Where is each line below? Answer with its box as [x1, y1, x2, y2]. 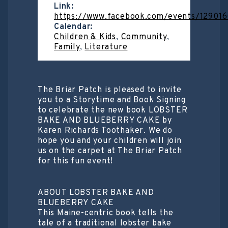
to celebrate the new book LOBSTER [38, 105, 188, 116]
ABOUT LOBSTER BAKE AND [38, 187, 154, 198]
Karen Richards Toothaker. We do [38, 125, 173, 136]
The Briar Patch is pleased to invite [38, 84, 182, 95]
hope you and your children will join [38, 135, 182, 146]
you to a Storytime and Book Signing [38, 95, 186, 105]
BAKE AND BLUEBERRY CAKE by [38, 115, 172, 126]
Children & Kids [54, 32, 117, 42]
